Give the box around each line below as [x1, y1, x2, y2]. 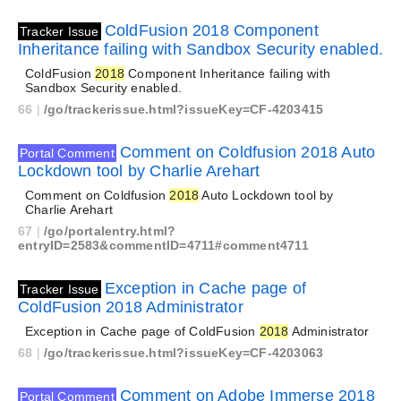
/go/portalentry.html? [44, 224, 176, 238]
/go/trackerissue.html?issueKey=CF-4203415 [44, 102, 324, 116]
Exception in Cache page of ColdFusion [25, 324, 260, 338]
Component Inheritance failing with [124, 66, 331, 81]
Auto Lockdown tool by [199, 188, 334, 202]
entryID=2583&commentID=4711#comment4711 [18, 238, 309, 252]
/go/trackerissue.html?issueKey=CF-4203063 [44, 346, 324, 360]
